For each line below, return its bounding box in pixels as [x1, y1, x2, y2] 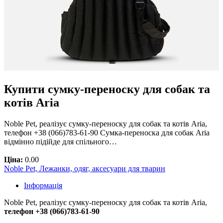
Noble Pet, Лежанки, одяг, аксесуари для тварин [4, 164, 165, 173]
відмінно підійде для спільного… [4, 137, 117, 146]
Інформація [24, 181, 62, 190]
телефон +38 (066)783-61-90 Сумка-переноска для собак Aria [4, 128, 210, 137]
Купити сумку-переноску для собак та [4, 82, 210, 96]
